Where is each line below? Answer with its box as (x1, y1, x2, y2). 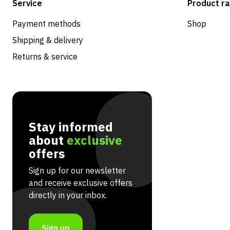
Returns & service (12, 51, 78, 62)
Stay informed (29, 119, 113, 136)
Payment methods (12, 18, 81, 29)
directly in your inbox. (29, 190, 107, 201)
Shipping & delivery (12, 35, 83, 46)
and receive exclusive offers (29, 178, 132, 188)
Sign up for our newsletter (29, 165, 126, 176)
